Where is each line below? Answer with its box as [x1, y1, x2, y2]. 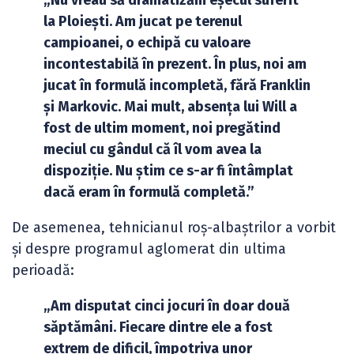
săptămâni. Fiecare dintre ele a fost [43, 318, 273, 336]
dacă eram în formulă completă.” [43, 183, 254, 201]
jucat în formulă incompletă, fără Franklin [43, 77, 311, 94]
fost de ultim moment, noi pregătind [43, 119, 281, 137]
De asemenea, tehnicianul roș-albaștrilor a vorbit [12, 219, 336, 236]
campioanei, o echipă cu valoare [43, 34, 250, 51]
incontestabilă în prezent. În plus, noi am [43, 55, 307, 73]
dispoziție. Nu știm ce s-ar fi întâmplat [43, 162, 293, 179]
